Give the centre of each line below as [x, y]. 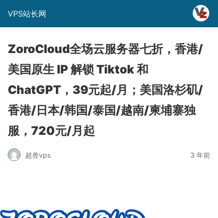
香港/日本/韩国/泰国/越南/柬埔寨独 [102, 110]
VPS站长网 [27, 14]
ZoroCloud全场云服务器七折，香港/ [105, 49]
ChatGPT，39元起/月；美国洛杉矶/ [105, 90]
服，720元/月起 [51, 131]
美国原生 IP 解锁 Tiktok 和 [78, 69]
